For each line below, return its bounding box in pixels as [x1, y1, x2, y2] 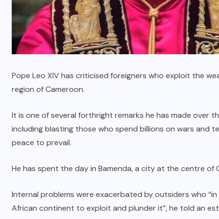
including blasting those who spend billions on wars [12, 123, 194, 134]
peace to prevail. [12, 137, 71, 148]
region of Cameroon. [12, 84, 85, 94]
